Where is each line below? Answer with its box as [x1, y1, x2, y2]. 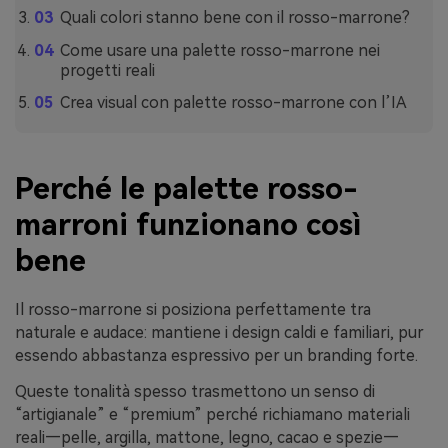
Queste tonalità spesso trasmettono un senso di [15, 382, 375, 401]
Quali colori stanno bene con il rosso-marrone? [59, 7, 410, 27]
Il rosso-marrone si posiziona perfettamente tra [15, 300, 371, 320]
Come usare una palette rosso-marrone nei [59, 40, 380, 60]
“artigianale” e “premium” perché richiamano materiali [15, 405, 410, 424]
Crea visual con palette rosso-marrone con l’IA [59, 93, 407, 113]
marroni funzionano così [15, 207, 361, 243]
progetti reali [59, 60, 155, 80]
